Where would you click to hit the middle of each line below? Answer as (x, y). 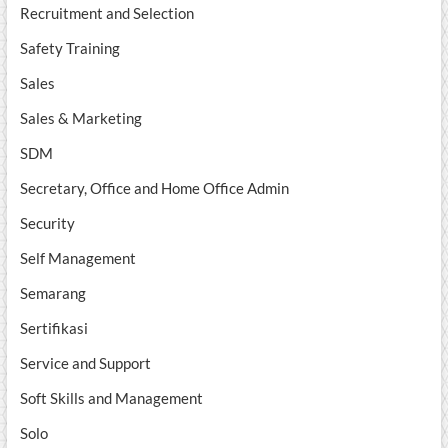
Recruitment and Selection (106, 13)
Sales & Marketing (80, 118)
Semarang (52, 293)
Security (47, 223)
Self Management (77, 258)
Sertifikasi (53, 328)
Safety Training (69, 48)
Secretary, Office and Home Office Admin (154, 188)
